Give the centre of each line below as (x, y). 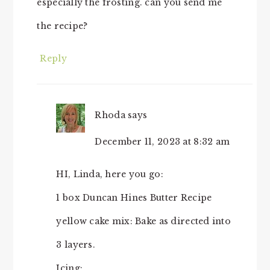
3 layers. (76, 245)
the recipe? (62, 26)
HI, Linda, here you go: (110, 174)
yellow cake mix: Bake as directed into (144, 221)
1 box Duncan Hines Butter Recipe (134, 198)
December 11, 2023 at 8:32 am (162, 142)
